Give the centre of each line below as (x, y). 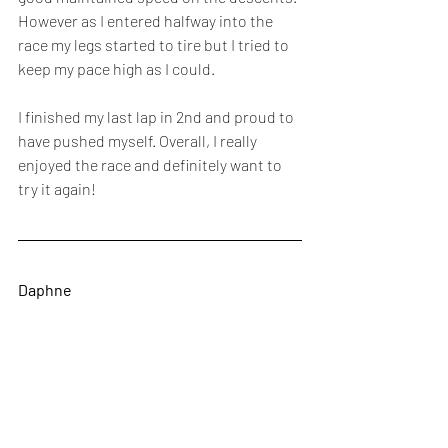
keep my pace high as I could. (118, 69)
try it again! (57, 189)
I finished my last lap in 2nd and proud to (157, 117)
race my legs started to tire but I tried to (155, 45)
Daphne (45, 290)
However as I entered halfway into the (147, 21)
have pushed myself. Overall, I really (139, 141)
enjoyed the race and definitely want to (151, 165)
